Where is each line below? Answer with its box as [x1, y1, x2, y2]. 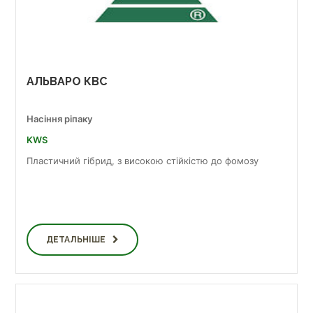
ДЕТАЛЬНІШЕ [46, 235, 105, 245]
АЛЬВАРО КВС [27, 75, 107, 88]
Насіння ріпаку [27, 113, 92, 124]
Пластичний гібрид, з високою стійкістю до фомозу [27, 155, 259, 166]
